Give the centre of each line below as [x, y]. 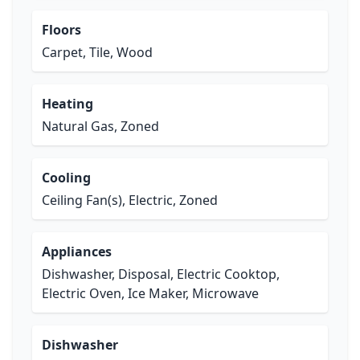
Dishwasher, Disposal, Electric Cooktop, [161, 274]
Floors [61, 30]
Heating [67, 104]
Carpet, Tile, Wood [97, 52]
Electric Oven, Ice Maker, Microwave [150, 293]
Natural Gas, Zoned [100, 126]
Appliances [77, 252]
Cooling [66, 178]
